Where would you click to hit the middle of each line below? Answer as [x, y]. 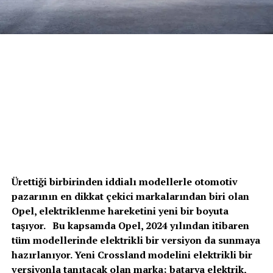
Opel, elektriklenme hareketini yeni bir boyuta [120, 211]
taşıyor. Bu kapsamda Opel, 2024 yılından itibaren [130, 225]
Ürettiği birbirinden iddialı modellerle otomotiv [124, 181]
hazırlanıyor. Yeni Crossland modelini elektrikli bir [132, 254]
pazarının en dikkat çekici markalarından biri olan [130, 196]
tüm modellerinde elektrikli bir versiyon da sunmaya [136, 240]
